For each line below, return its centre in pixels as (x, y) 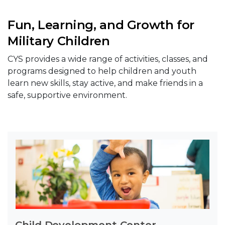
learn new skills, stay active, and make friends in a (105, 83)
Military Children (59, 41)
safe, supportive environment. (67, 95)
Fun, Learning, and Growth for (101, 25)
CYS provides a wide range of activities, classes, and (108, 59)
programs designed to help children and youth (102, 71)
